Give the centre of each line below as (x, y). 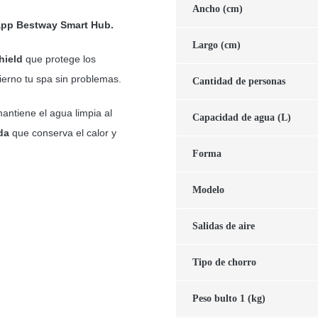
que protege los (60, 59)
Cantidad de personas (238, 81)
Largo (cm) (216, 45)
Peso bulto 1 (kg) (229, 298)
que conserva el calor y (62, 132)
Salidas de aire (223, 226)
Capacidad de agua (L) (241, 117)
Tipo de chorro (224, 262)
